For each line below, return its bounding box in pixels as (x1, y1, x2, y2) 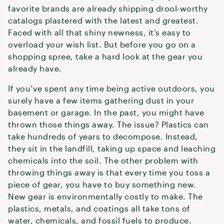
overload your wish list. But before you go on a (8, 39, 196, 49)
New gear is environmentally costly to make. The (8, 191, 203, 201)
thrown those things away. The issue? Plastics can (8, 119, 209, 129)
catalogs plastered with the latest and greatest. (8, 15, 198, 25)
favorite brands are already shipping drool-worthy (8, 3, 208, 13)
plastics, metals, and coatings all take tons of (8, 203, 190, 213)
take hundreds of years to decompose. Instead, (8, 131, 198, 141)
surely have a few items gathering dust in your (8, 95, 194, 105)
